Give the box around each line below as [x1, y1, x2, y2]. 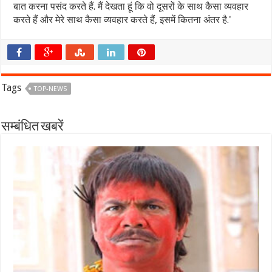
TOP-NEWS [34, 85, 67, 93]
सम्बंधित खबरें [1, 120, 64, 134]
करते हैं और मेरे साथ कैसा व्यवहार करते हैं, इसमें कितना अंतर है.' [13, 14, 232, 25]
